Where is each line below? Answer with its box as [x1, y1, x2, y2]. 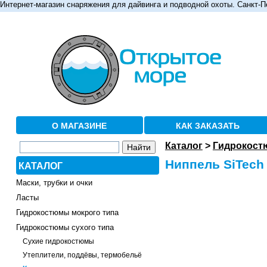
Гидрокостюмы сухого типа [15, 223, 114, 232]
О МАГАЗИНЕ [52, 120, 107, 131]
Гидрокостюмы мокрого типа [15, 208, 119, 218]
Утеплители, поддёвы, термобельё [22, 251, 142, 260]
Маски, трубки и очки [15, 178, 92, 188]
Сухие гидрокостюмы [22, 237, 94, 246]
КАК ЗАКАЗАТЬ [176, 120, 240, 131]
